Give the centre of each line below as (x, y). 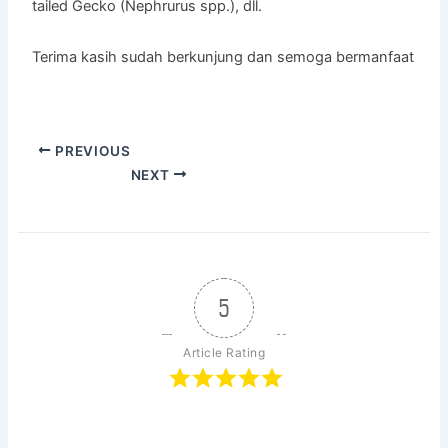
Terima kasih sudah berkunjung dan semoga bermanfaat (223, 56)
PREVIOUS (91, 150)
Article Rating (224, 353)
